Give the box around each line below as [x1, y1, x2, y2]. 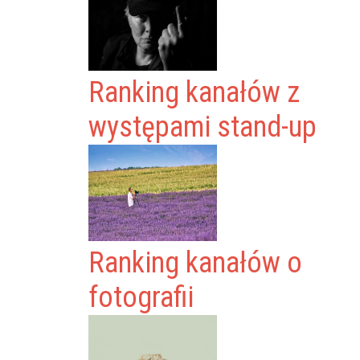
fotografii [88, 280, 194, 314]
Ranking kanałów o [88, 246, 303, 280]
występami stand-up [88, 110, 317, 144]
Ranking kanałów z [88, 76, 301, 109]
